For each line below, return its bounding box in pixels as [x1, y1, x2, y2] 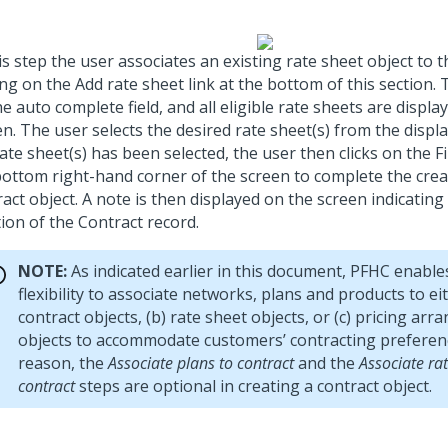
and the [294, 352, 359, 374]
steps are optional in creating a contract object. [75, 375, 432, 397]
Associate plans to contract [108, 352, 294, 374]
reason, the [18, 352, 108, 374]
